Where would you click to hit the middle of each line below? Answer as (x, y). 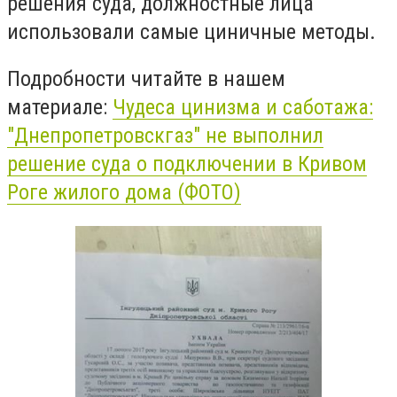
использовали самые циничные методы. (191, 31)
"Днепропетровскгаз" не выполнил (165, 136)
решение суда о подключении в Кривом (187, 164)
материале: (60, 108)
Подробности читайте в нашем (146, 79)
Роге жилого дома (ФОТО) (124, 193)
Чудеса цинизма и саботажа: (243, 108)
